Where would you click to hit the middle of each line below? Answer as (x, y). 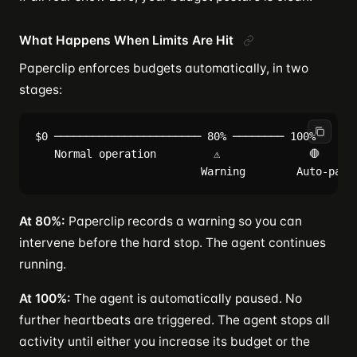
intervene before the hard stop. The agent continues (173, 242)
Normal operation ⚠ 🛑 (178, 153)
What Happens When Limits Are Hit (126, 40)
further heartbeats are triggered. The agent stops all (175, 320)
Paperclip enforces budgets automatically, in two (164, 68)
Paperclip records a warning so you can (184, 221)
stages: (41, 89)
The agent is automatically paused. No (186, 298)
